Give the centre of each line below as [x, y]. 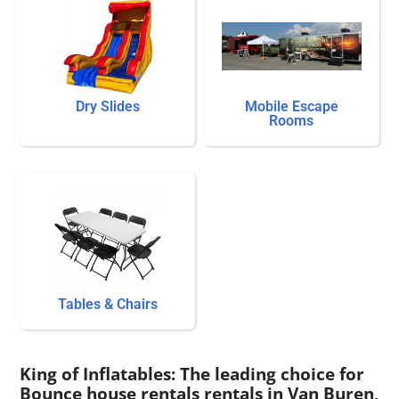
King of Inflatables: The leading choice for [192, 374]
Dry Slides [107, 107]
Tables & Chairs [107, 305]
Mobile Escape [291, 107]
